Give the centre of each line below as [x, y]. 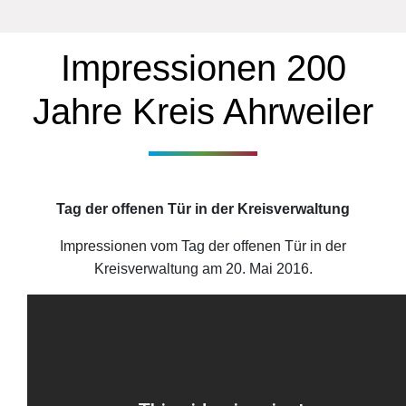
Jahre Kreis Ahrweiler [203, 111]
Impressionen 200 [203, 68]
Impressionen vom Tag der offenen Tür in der [203, 246]
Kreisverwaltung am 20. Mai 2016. [203, 268]
